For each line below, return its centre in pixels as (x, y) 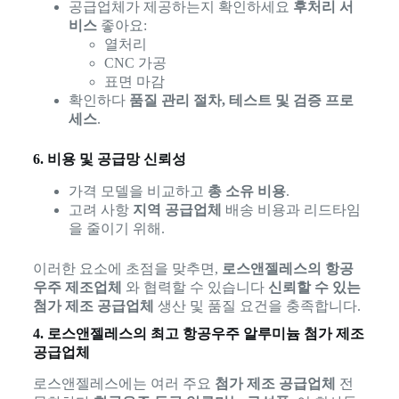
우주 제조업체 (77, 287)
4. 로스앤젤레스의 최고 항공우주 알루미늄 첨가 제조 (198, 333)
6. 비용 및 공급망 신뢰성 (109, 159)
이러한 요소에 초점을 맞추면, (127, 268)
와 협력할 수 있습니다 (195, 287)
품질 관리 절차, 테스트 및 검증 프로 (241, 100)
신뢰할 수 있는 (314, 287)
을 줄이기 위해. (116, 228)
